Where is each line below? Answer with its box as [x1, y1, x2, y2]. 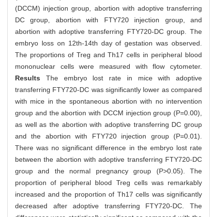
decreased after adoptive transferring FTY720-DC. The [15, 202, 202, 210]
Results [15, 74, 46, 82]
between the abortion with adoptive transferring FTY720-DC [15, 155, 202, 164]
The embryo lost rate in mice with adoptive [46, 74, 202, 82]
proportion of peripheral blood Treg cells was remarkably [15, 179, 202, 187]
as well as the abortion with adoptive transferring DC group [15, 121, 202, 129]
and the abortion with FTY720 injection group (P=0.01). [15, 132, 202, 140]
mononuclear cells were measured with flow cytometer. [15, 62, 202, 71]
